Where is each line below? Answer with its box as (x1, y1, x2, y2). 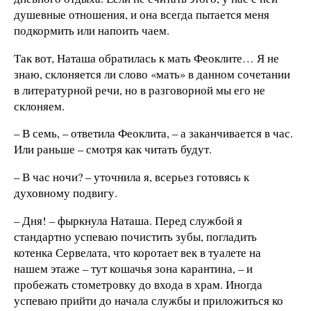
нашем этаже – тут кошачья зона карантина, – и (14, 260, 253, 276)
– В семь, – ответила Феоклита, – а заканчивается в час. (14, 125, 293, 142)
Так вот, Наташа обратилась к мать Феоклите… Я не (14, 49, 279, 66)
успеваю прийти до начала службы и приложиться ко (14, 292, 283, 308)
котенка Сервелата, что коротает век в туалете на (14, 244, 261, 260)
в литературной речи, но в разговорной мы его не (14, 81, 265, 98)
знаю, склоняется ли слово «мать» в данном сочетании (14, 65, 290, 82)
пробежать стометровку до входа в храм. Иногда (14, 276, 262, 292)
